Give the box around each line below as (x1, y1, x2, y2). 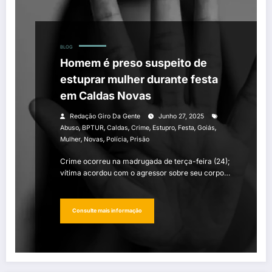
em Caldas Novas (60, 89, 151, 102)
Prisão (130, 135, 149, 143)
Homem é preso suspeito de (60, 56, 207, 69)
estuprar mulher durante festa (60, 72, 218, 86)
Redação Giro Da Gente (70, 112, 140, 120)
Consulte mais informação (72, 207, 142, 214)
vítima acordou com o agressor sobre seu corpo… (60, 168, 230, 177)
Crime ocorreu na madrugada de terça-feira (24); (60, 156, 230, 166)
